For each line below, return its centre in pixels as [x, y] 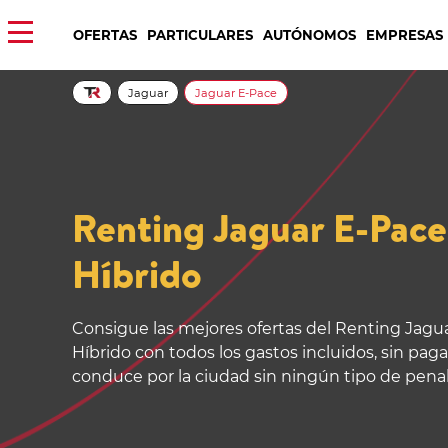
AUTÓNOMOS [309, 34]
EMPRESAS [404, 34]
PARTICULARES [200, 34]
